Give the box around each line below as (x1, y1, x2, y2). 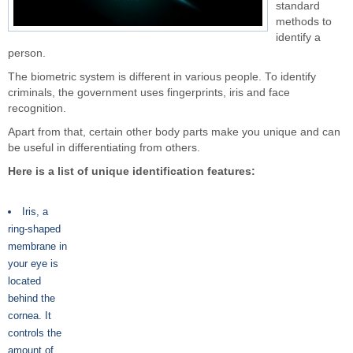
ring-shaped (8, 223, 61, 235)
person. (8, 47, 46, 59)
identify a (276, 32, 321, 43)
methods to (276, 16, 332, 28)
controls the (8, 327, 61, 339)
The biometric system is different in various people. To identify (8, 71, 316, 83)
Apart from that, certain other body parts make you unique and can (8, 126, 340, 138)
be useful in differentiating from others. (8, 142, 200, 154)
